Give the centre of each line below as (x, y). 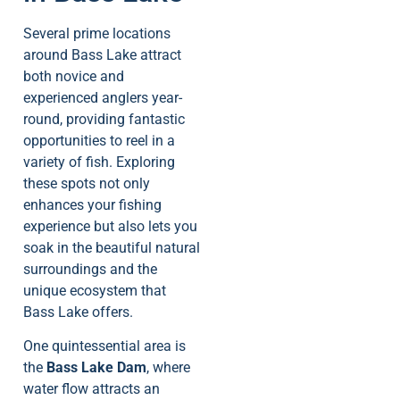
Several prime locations (97, 33)
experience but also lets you (110, 226)
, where (168, 367)
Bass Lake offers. (78, 312)
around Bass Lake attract (102, 54)
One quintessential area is (104, 346)
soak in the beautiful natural (112, 247)
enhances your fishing (92, 204)
